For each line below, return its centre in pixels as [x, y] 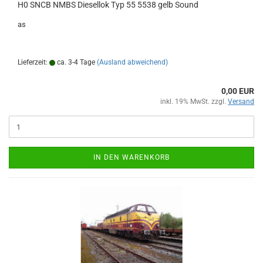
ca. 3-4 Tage [75, 62]
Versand [241, 102]
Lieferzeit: [33, 62]
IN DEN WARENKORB [131, 157]
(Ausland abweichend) [132, 62]
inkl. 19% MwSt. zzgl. [194, 102]
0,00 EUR [238, 91]
